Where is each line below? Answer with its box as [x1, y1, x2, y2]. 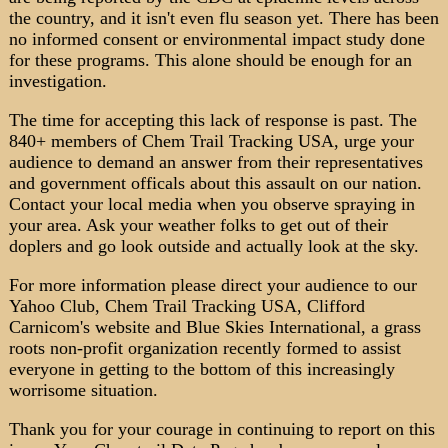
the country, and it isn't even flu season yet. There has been [8, 8, 439, 28]
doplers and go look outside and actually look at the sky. [8, 236, 419, 256]
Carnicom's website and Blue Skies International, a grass [8, 317, 421, 337]
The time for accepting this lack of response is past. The [8, 110, 417, 130]
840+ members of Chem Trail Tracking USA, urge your [8, 131, 414, 151]
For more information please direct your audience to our [8, 275, 417, 295]
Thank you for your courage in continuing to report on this [8, 419, 435, 439]
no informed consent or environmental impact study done [8, 29, 425, 49]
